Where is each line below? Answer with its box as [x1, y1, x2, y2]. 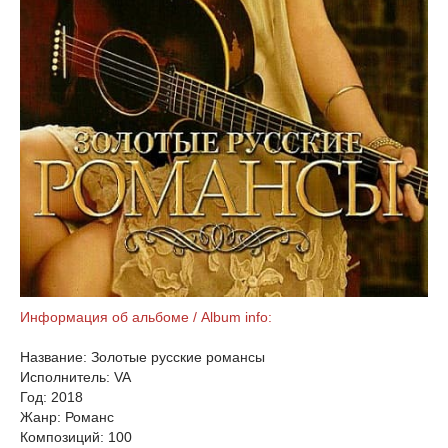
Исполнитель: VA [20, 369, 131, 385]
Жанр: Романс [20, 409, 114, 425]
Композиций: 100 [20, 429, 132, 445]
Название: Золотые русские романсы [20, 349, 265, 365]
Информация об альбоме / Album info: [20, 309, 272, 325]
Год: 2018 [20, 389, 83, 405]
